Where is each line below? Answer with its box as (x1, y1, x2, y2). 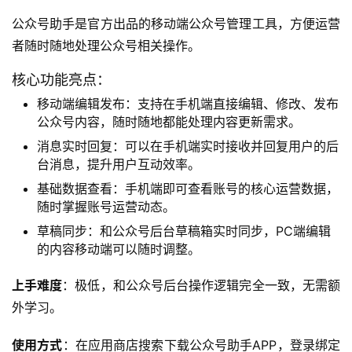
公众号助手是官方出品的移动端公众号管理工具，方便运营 (12, 15, 340, 31)
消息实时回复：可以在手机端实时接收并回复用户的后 (37, 137, 339, 154)
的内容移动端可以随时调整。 (37, 240, 200, 257)
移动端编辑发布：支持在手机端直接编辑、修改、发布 (37, 95, 339, 112)
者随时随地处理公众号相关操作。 (12, 37, 200, 53)
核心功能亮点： (12, 71, 111, 88)
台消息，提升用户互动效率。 (37, 156, 200, 172)
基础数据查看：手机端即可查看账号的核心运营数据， (37, 180, 339, 196)
